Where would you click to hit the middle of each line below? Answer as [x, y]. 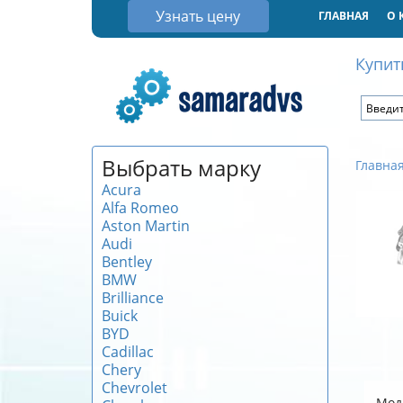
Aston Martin [146, 226]
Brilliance [133, 298]
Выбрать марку [181, 168]
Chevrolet [134, 388]
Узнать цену [198, 16]
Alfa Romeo [140, 208]
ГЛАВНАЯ [343, 16]
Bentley [127, 262]
